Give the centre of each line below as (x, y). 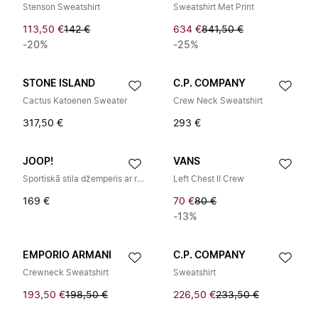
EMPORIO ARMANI (67, 256)
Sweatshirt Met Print (214, 7)
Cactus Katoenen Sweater (75, 101)
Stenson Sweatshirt (61, 7)
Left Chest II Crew (209, 179)
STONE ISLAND (59, 84)
